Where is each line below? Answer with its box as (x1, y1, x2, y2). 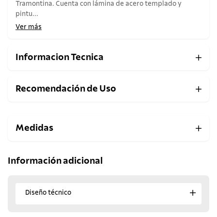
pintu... (15, 11, 38, 18)
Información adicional (8, 156, 103, 166)
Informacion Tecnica (15, 53, 104, 62)
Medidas (15, 124, 53, 133)
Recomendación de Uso (15, 84, 116, 94)
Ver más (15, 24, 42, 31)
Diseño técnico (25, 189, 71, 196)
